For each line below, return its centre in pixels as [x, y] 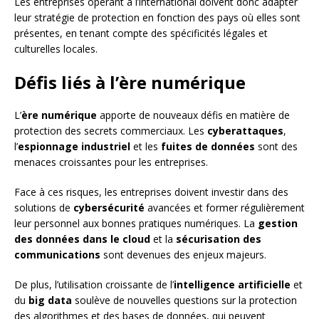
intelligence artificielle [232, 285]
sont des [276, 147]
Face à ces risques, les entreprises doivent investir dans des [151, 192]
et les [146, 147]
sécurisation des [219, 239]
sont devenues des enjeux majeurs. [183, 255]
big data [50, 300]
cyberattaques [245, 131]
